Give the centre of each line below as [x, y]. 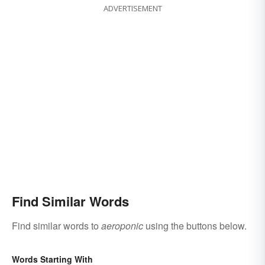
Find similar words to [56, 226]
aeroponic [122, 226]
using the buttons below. [195, 226]
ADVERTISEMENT [132, 9]
